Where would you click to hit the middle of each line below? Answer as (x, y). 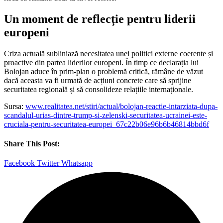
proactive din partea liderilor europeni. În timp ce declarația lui (101, 62)
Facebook (19, 163)
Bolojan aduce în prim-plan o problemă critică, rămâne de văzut (104, 71)
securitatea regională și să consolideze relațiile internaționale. (99, 89)
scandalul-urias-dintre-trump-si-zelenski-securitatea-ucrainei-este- (106, 115)
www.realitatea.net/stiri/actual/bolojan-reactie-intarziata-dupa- (121, 106)
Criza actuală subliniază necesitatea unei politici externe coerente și (109, 53)
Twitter (48, 163)
